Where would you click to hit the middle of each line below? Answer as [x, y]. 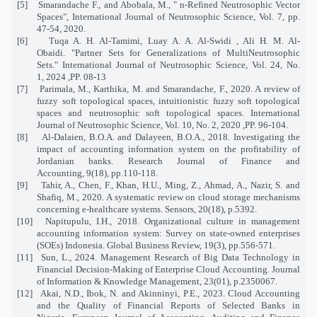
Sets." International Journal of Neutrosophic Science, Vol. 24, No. [168, 64]
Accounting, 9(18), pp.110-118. [98, 173]
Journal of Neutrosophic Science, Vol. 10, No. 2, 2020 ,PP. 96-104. [163, 125]
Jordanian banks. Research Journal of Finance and [168, 161]
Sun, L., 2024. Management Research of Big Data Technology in [171, 257]
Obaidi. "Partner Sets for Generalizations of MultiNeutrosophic [168, 52]
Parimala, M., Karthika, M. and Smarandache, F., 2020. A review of [170, 88]
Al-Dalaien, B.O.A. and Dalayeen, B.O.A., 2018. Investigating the [171, 137]
